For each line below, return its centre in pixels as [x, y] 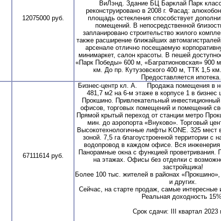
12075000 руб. [43, 18]
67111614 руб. [43, 155]
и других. [183, 182]
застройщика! [183, 167]
